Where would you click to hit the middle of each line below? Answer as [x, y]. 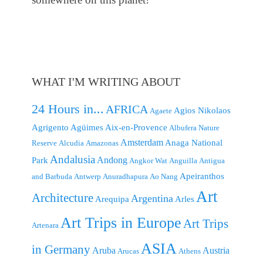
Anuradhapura [125, 176]
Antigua [212, 160]
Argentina [152, 198]
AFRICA [127, 109]
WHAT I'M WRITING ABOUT [106, 81]
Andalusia [73, 159]
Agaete [161, 110]
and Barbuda [52, 176]
